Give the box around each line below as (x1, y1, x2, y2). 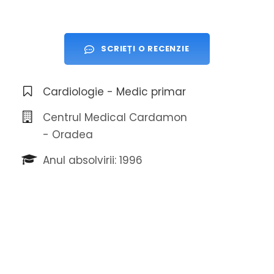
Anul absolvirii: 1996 (43, 153, 143, 168)
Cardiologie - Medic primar (43, 84, 186, 100)
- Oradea (43, 127, 93, 143)
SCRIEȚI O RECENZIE (101, 43, 190, 55)
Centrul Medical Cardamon (43, 110, 187, 125)
